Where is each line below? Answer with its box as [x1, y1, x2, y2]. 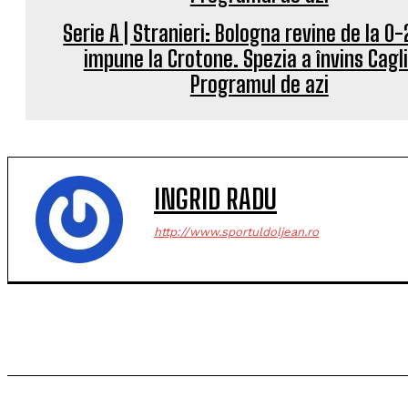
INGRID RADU [154, 182, 277, 215]
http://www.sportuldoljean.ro [154, 225, 319, 239]
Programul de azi [189, 71, 329, 97]
